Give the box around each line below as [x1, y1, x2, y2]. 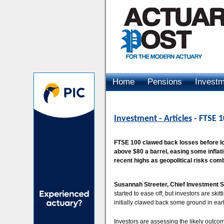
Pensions [147, 77, 182, 86]
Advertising [112, 95, 154, 104]
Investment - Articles [114, 114, 192, 123]
